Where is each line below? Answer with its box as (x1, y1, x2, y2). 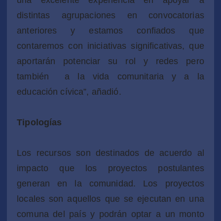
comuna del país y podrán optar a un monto (17, 209, 204, 219)
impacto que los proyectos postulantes (17, 163, 204, 173)
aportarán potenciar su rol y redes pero (17, 56, 204, 66)
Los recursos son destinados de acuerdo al (17, 147, 204, 158)
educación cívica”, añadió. (17, 86, 121, 97)
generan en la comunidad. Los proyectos (17, 178, 204, 188)
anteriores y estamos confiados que (17, 25, 204, 36)
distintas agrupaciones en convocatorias (17, 10, 204, 20)
